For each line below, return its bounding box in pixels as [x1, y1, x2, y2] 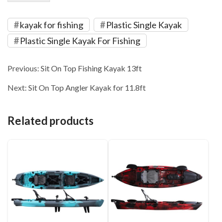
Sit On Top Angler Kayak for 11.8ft [28, 83, 146, 93]
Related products [7, 114, 94, 128]
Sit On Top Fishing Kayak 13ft [41, 63, 142, 73]
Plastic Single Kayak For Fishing [20, 35, 140, 47]
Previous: [7, 63, 41, 73]
